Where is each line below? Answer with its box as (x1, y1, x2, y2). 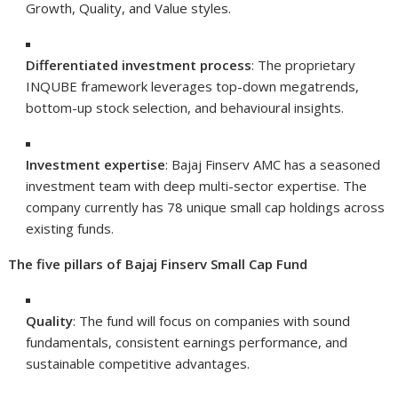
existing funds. (26, 219, 115, 237)
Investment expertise (26, 155, 166, 173)
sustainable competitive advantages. (26, 354, 251, 372)
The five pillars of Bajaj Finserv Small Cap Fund (8, 254, 308, 273)
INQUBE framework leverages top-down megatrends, (26, 76, 360, 95)
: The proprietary (251, 55, 356, 74)
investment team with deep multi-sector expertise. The (26, 176, 368, 195)
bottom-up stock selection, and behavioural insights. (26, 98, 345, 116)
